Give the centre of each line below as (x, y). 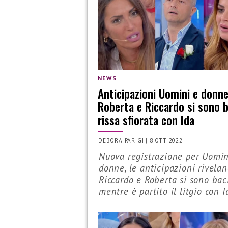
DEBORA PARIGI (121, 141)
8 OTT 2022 (166, 141)
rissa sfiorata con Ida (146, 120)
